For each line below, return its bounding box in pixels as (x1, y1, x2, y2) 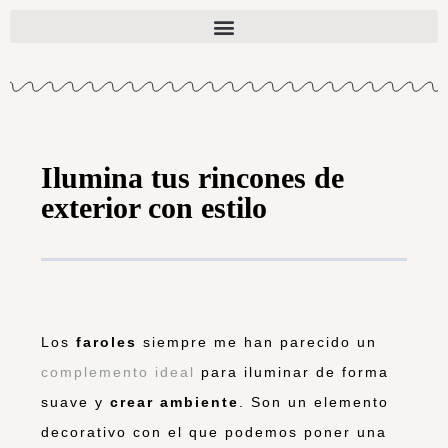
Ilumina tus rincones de (41, 161, 344, 195)
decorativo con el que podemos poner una (41, 423, 387, 440)
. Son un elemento (239, 393, 389, 410)
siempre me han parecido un (137, 333, 377, 350)
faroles (76, 333, 137, 350)
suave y (41, 393, 110, 410)
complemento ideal (41, 363, 201, 380)
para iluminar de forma (201, 363, 389, 380)
